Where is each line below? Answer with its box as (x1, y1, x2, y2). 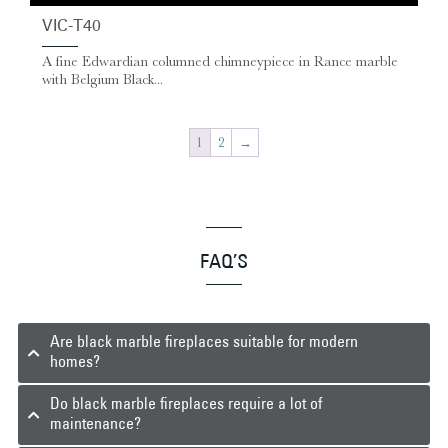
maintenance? (50, 417, 141, 434)
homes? (50, 355, 100, 372)
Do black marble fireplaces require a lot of (50, 397, 322, 414)
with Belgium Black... (42, 70, 163, 88)
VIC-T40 (42, 19, 101, 36)
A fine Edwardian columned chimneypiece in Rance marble (42, 52, 398, 70)
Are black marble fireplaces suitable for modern (50, 335, 358, 352)
